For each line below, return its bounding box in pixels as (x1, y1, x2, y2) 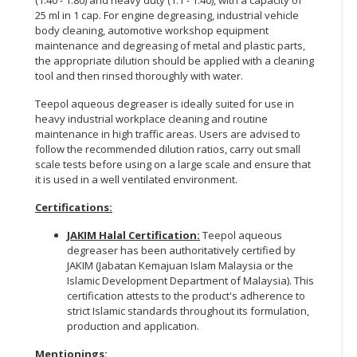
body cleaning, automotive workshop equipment (35, 22, 269, 37)
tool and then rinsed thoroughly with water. (35, 68, 245, 83)
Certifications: (35, 199, 112, 214)
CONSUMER (8, 19, 76, 35)
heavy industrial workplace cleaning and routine (35, 111, 268, 126)
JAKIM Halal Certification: (67, 227, 200, 242)
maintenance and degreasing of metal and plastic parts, (35, 37, 305, 53)
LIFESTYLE (8, 54, 67, 70)
